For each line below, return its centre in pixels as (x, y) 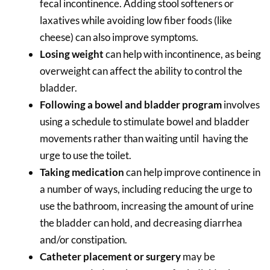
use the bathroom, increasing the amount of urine (147, 206)
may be (199, 256)
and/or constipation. (83, 239)
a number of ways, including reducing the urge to (146, 189)
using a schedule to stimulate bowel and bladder (145, 121)
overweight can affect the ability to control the (141, 71)
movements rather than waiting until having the (144, 138)
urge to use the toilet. (86, 155)
